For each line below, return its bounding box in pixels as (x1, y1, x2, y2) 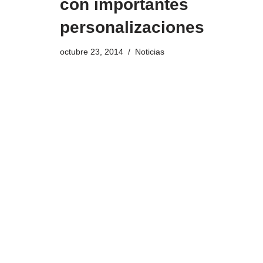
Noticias (135, 47, 164, 57)
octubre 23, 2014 (60, 47, 123, 57)
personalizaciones (60, 18, 204, 37)
